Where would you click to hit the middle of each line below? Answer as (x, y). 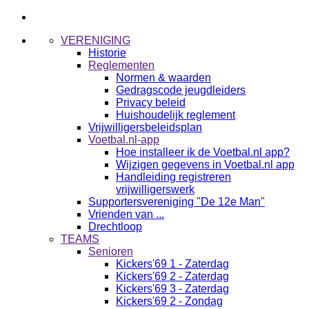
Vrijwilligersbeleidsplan (145, 127)
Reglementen (121, 65)
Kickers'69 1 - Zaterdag (172, 264)
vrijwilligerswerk (155, 189)
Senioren (111, 251)
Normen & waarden (163, 78)
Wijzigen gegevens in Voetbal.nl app (205, 165)
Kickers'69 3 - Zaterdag (172, 289)
